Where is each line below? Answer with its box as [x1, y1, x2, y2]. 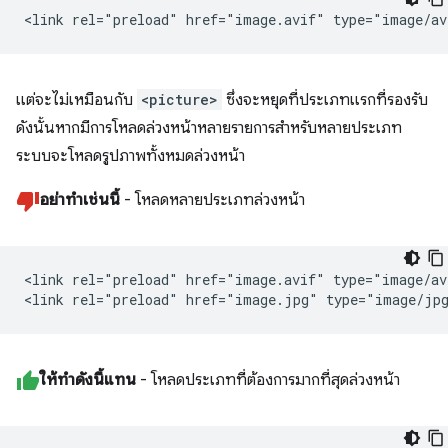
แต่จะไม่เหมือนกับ [16, 90, 137, 111]
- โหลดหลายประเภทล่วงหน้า [120, 190, 305, 211]
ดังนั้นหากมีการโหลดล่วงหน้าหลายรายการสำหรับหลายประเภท [16, 118, 402, 139]
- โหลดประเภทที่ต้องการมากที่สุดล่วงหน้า [136, 370, 400, 391]
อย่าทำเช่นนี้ [40, 190, 120, 211]
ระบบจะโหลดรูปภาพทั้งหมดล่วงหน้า [16, 146, 245, 167]
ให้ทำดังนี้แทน [40, 370, 136, 391]
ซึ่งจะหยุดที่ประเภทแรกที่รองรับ [222, 90, 428, 111]
